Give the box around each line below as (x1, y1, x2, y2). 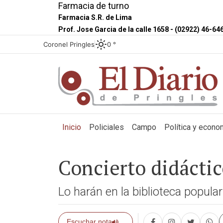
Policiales (89, 122, 124, 132)
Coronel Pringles (43, 40, 95, 48)
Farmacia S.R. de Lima (58, 13, 132, 21)
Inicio (62, 122, 81, 132)
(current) (81, 122, 110, 131)
